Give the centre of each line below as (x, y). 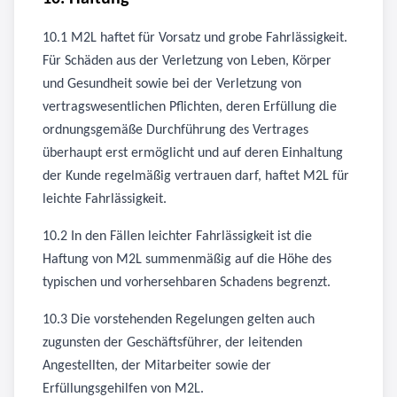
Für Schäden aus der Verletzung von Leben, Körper (187, 61)
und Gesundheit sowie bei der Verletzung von (172, 84)
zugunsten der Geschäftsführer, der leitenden (172, 343)
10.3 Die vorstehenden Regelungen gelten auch (179, 320)
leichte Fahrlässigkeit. (105, 199)
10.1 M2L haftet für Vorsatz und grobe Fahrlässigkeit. (195, 38)
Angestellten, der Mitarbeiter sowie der (157, 366)
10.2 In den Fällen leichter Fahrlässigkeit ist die (177, 237)
